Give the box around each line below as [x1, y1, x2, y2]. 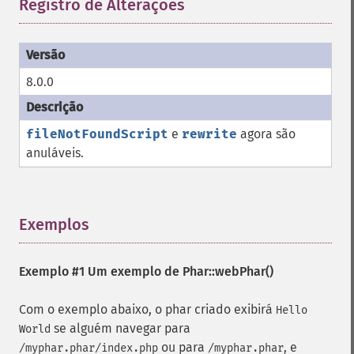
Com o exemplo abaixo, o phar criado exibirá [19, 302, 276, 317]
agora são [237, 126, 296, 141]
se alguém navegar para [51, 321, 190, 336]
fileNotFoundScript [26, 126, 168, 141]
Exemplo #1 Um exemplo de [19, 264, 183, 279]
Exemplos [19, 215, 89, 234]
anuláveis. [26, 145, 84, 160]
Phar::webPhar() [183, 264, 273, 279]
